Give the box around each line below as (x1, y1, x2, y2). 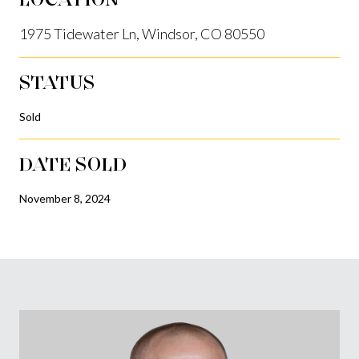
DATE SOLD (19, 151, 127, 175)
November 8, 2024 (19, 191, 111, 205)
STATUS (19, 70, 95, 94)
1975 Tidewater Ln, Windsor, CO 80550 (19, 24, 264, 42)
